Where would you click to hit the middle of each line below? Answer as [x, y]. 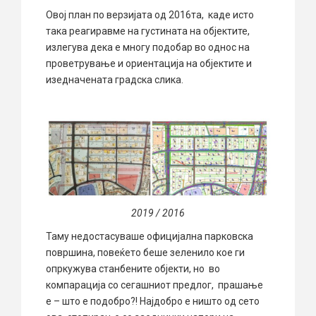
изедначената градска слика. [115, 79]
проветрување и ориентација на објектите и [149, 63]
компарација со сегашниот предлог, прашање [154, 285]
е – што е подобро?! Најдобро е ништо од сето [153, 302]
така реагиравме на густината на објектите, [148, 31]
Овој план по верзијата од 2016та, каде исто [150, 14]
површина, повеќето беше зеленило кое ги [145, 253]
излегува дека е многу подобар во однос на [148, 47]
